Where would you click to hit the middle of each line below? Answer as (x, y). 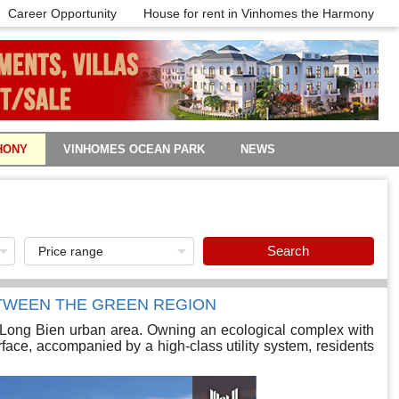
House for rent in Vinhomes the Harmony (258, 13)
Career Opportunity (62, 13)
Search (289, 251)
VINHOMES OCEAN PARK (134, 149)
